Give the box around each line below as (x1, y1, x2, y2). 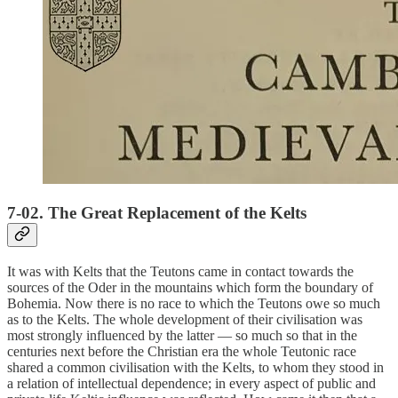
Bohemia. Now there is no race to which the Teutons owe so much (7, 295, 380, 311)
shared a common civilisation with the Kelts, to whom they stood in (7, 359, 384, 375)
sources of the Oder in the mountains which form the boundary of (7, 279, 373, 295)
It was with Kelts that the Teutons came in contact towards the (7, 263, 354, 279)
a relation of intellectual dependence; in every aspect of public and (7, 375, 376, 391)
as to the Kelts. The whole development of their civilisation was (7, 311, 362, 327)
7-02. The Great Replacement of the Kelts (7, 203, 306, 223)
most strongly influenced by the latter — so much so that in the (7, 327, 357, 343)
